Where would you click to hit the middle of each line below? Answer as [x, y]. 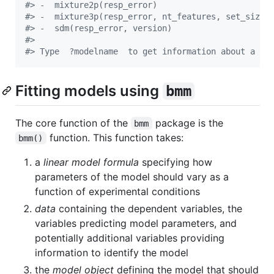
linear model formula [91, 162]
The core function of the [73, 123]
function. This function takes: [115, 137]
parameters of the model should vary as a [132, 176]
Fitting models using [89, 91]
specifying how [176, 162]
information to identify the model [112, 252]
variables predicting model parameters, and [136, 223]
